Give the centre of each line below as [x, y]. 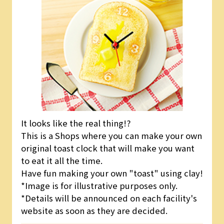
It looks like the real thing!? [75, 123]
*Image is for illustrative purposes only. [99, 186]
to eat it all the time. [61, 161]
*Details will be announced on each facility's [109, 198]
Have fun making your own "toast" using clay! [112, 173]
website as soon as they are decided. [94, 211]
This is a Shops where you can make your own [111, 136]
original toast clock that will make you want [107, 148]
